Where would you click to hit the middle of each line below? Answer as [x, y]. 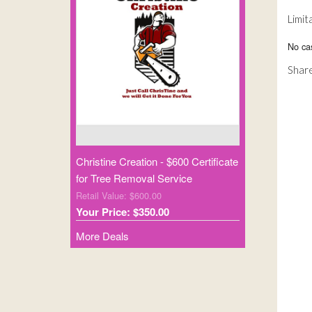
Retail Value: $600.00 [118, 196]
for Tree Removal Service [134, 178]
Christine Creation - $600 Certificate [157, 162]
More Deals [102, 236]
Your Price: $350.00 [122, 212]
